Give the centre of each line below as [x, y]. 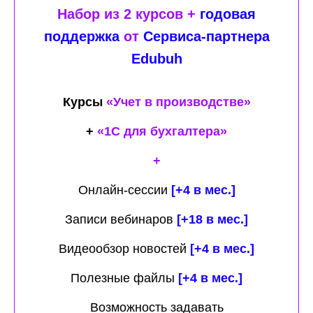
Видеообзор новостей [123, 249]
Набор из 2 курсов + [129, 14]
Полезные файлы [123, 278]
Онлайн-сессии [123, 190]
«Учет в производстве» [178, 102]
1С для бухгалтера [162, 132]
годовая [228, 14]
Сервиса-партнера [206, 37]
